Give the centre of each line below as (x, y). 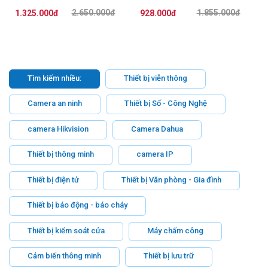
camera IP (155, 154)
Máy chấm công (175, 230)
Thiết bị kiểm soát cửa (66, 230)
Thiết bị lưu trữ (169, 256)
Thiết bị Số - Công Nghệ (166, 103)
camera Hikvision (58, 129)
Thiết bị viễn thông (156, 78)
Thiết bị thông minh (61, 154)
